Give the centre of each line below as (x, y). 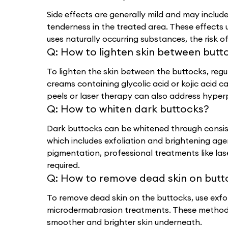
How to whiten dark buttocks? (135, 108)
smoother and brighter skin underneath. (124, 222)
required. (63, 165)
